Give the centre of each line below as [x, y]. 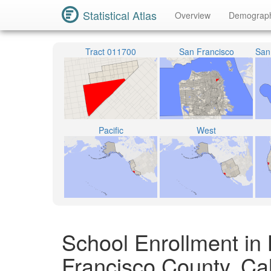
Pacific [111, 130]
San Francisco [206, 51]
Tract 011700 [111, 51]
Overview [193, 15]
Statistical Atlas [120, 15]
